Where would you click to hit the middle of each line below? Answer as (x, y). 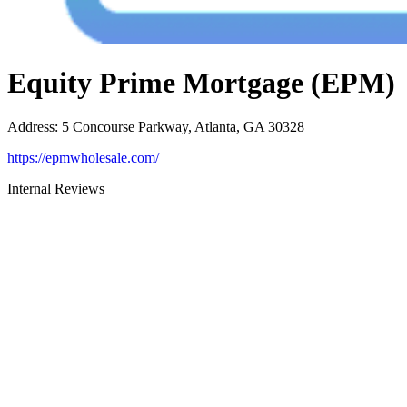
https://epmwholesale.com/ (83, 158)
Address (31, 127)
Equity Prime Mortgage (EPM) (201, 82)
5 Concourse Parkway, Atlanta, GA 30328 (183, 127)
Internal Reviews (56, 189)
